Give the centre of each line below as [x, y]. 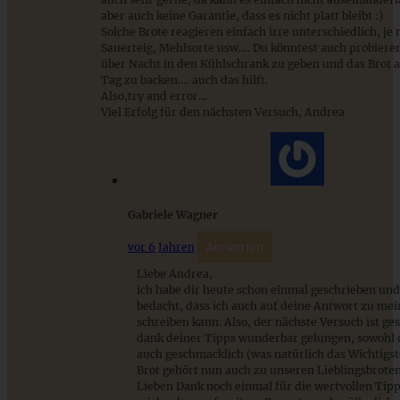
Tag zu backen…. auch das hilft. [184, 80]
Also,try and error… [154, 96]
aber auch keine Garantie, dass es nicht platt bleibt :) [242, 16]
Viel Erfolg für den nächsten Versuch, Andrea [222, 112]
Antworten [234, 246]
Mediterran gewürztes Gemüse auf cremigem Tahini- [182, 137]
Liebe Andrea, [174, 273]
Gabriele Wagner [172, 214]
